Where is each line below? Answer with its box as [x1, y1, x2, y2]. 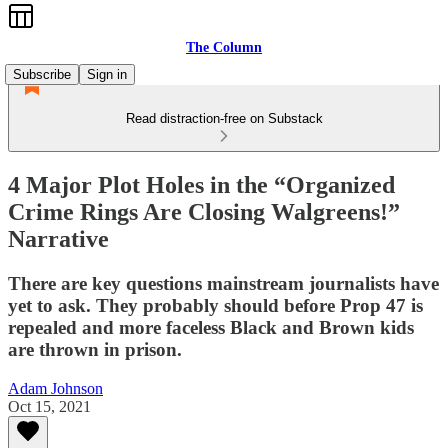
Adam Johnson [8, 379, 103, 397]
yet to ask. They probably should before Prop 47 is [8, 294, 423, 316]
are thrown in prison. [8, 338, 182, 360]
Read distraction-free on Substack [125, 111, 323, 126]
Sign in [87, 67, 127, 82]
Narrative [8, 225, 109, 252]
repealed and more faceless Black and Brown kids [8, 316, 414, 338]
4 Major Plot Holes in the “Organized [8, 171, 395, 198]
